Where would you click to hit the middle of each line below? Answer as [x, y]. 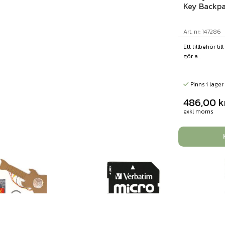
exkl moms [199, 112]
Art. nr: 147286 [202, 32]
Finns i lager [206, 85]
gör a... [192, 57]
